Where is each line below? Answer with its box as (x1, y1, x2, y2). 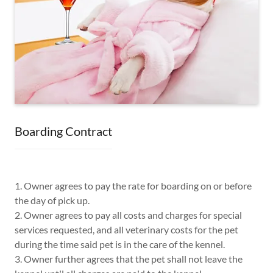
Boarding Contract (15, 123, 112, 138)
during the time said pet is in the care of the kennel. (15, 238, 225, 250)
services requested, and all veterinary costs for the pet (15, 223, 238, 235)
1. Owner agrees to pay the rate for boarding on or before (15, 179, 252, 191)
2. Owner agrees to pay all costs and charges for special (15, 208, 242, 221)
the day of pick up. (15, 194, 90, 206)
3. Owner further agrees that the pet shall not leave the (15, 252, 243, 264)
